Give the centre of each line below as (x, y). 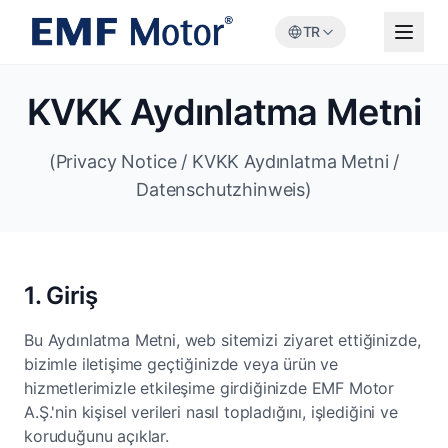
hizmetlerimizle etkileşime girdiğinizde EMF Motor (209, 388)
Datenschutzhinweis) (224, 189)
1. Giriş (61, 295)
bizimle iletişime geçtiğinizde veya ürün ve (181, 364)
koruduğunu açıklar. (96, 436)
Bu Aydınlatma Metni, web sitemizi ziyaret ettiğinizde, (222, 340)
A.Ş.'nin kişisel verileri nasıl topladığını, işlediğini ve (211, 412)
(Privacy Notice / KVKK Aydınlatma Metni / (224, 161)
